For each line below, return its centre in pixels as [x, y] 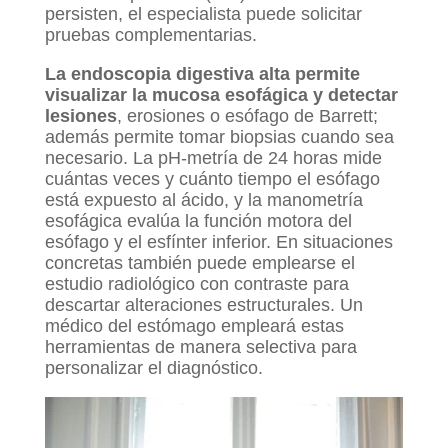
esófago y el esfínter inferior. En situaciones [218, 241]
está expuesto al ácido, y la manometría [203, 199]
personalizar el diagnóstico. [153, 367]
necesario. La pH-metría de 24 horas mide [213, 157]
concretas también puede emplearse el [199, 262]
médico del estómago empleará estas [194, 325]
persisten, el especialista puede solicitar [203, 13]
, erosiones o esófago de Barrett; [247, 115]
